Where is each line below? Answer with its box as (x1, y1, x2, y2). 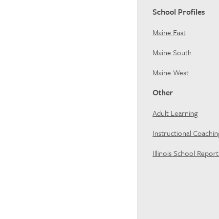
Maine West (153, 67, 189, 78)
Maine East (153, 27, 186, 38)
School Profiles (153, 6, 207, 18)
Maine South (153, 47, 192, 58)
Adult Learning (153, 108, 197, 118)
